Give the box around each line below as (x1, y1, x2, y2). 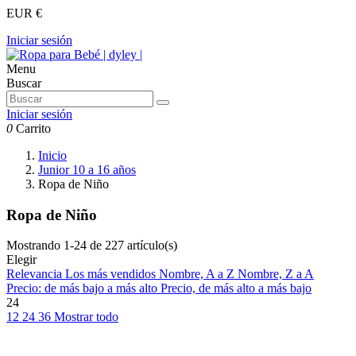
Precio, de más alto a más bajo (161, 281, 311, 296)
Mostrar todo (54, 310, 118, 324)
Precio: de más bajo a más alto (6, 281, 161, 296)
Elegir (6, 253, 37, 267)
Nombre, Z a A (238, 267, 314, 281)
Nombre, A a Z (159, 267, 238, 281)
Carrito (16, 122, 51, 135)
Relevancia (6, 267, 65, 281)
